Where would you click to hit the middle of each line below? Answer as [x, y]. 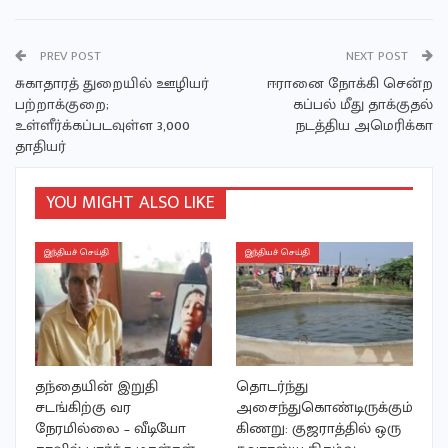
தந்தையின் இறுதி [96, 387]
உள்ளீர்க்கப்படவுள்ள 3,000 [102, 126]
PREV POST [68, 56]
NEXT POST [379, 56]
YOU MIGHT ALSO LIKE [130, 203]
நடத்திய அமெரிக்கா [364, 126]
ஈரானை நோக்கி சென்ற [350, 84]
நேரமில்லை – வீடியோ [110, 429]
